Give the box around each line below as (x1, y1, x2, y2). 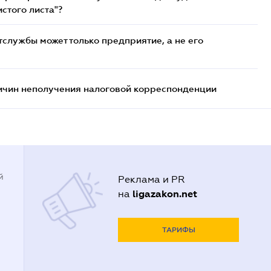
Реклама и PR (118, 174, 186, 184)
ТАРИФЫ (162, 226, 195, 234)
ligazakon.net (132, 188, 198, 200)
